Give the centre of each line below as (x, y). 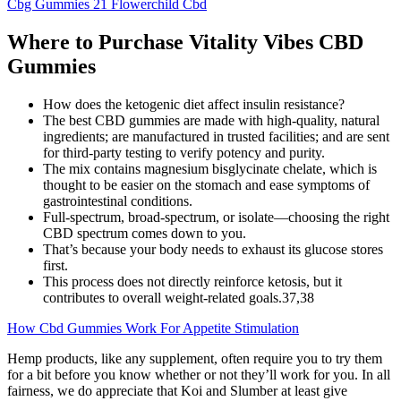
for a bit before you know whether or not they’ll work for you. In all (199, 374)
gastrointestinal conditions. (118, 200)
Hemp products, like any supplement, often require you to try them (195, 358)
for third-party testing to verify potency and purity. (184, 152)
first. (55, 265)
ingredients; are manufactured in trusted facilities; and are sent (216, 136)
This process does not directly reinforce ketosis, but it (192, 281)
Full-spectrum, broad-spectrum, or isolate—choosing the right (216, 217)
